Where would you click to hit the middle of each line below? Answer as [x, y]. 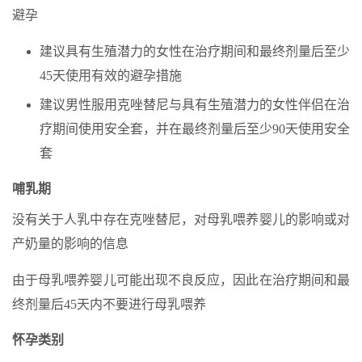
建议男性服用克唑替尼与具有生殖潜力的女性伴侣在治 [195, 105]
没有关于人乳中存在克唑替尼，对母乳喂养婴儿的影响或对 [181, 219]
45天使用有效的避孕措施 [111, 76]
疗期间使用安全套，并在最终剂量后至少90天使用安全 [195, 129]
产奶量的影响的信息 [70, 244]
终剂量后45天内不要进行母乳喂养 [109, 304]
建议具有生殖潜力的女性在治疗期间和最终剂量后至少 [195, 51]
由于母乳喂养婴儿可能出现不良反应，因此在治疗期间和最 [181, 280]
